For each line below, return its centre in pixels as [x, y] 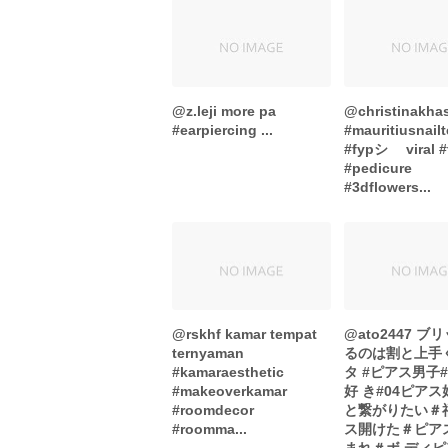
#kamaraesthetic [228, 372]
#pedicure [378, 167]
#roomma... [209, 429]
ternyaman [208, 353]
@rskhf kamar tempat [244, 334]
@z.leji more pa [224, 110]
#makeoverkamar [229, 391]
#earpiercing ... [222, 129]
